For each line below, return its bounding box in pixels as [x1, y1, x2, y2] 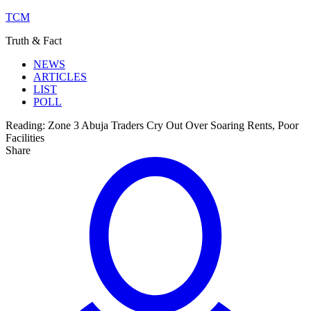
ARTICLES [33, 71, 87, 83]
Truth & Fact [6, 35, 62, 47]
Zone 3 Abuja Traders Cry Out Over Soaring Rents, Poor [48, 119, 299, 131]
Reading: [6, 119, 45, 131]
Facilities [6, 132, 44, 144]
